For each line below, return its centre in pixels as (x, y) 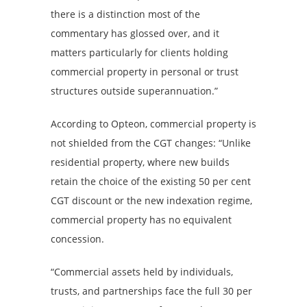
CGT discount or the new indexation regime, (151, 200)
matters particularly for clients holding (139, 52)
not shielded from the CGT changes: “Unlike (151, 143)
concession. (79, 238)
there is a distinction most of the (125, 14)
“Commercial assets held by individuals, (142, 271)
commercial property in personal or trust (145, 71)
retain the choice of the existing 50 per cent (151, 181)
